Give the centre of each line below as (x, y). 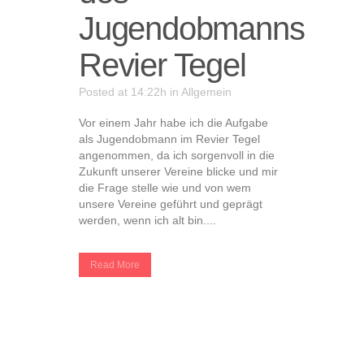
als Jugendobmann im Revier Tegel (169, 139)
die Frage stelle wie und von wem (165, 188)
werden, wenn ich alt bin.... (147, 220)
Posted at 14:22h (123, 92)
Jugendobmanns (192, 28)
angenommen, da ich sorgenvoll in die (177, 155)
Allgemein (206, 92)
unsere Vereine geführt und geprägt (171, 204)
